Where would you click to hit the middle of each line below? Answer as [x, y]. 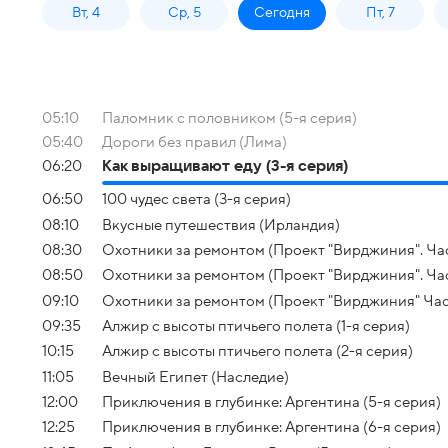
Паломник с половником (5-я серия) [229, 118]
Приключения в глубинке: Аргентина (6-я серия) [271, 427]
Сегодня [282, 12]
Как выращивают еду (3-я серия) [225, 166]
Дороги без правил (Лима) [194, 142]
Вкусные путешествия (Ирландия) [221, 224]
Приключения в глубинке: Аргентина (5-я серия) [271, 401]
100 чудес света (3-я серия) [196, 199]
